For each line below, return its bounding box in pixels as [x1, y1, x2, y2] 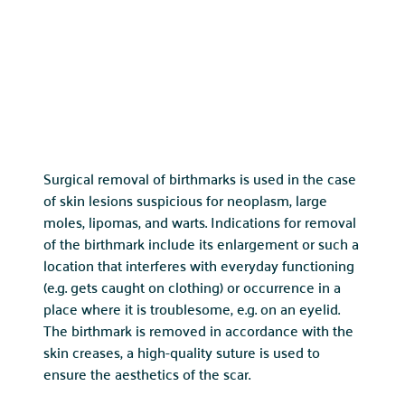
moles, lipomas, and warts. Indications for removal [43, 209, 356, 236]
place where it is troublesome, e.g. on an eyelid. [43, 296, 340, 323]
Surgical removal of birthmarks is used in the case [43, 165, 356, 193]
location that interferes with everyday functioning [43, 252, 354, 279]
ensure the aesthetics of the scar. [43, 361, 250, 388]
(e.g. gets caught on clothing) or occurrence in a [43, 274, 341, 301]
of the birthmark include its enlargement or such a [43, 231, 359, 258]
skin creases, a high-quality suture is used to [43, 339, 320, 366]
